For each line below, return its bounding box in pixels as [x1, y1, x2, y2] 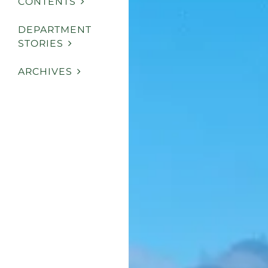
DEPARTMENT [18, 24, 92, 36]
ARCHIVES [18, 65, 72, 77]
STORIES [18, 38, 63, 50]
